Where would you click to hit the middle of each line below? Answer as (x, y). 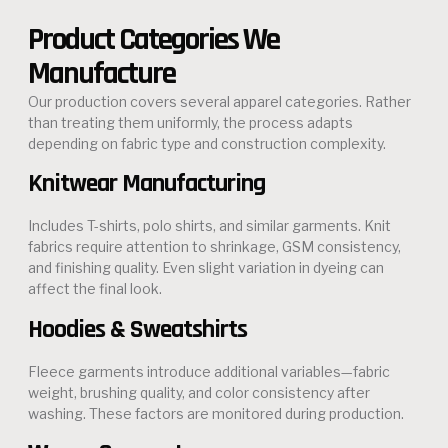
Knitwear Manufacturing (146, 184)
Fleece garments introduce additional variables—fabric (209, 371)
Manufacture (101, 73)
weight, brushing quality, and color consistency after (199, 392)
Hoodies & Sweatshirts (137, 329)
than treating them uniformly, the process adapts (190, 122)
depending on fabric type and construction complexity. (207, 143)
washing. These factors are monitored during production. (216, 413)
